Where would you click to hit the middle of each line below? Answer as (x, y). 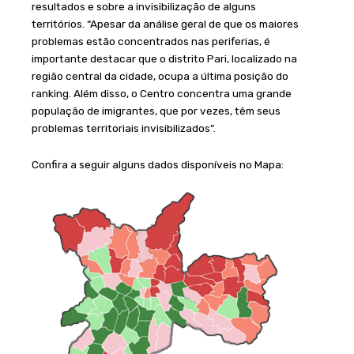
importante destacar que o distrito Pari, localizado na (164, 59)
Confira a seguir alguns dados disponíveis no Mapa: (158, 164)
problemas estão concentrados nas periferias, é (151, 41)
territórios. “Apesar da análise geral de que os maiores (165, 24)
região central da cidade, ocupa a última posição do (160, 76)
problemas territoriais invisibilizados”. (124, 128)
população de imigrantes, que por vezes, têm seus (156, 111)
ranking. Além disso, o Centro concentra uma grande (162, 94)
